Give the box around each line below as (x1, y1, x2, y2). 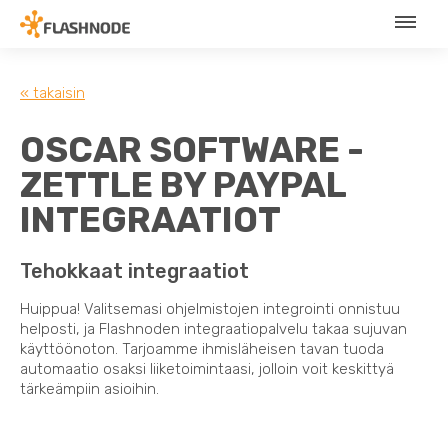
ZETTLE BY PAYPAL (20, 163, 347, 206)
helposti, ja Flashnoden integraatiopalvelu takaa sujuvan (20, 319, 407, 338)
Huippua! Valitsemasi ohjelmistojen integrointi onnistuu (20, 299, 400, 318)
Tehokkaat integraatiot (20, 258, 249, 283)
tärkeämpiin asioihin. (20, 379, 159, 398)
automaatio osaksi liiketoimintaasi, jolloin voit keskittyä (20, 359, 394, 378)
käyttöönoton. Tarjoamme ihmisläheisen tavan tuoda (20, 339, 384, 358)
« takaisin (20, 83, 85, 102)
